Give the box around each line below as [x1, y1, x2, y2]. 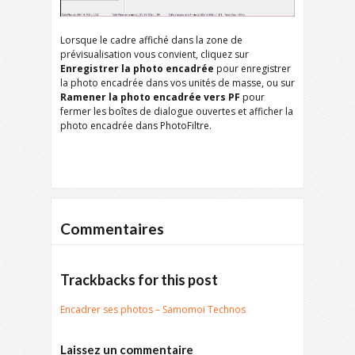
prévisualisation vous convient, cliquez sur [60, 48, 249, 61]
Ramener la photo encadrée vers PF [60, 90, 240, 104]
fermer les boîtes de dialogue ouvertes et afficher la [60, 105, 293, 118]
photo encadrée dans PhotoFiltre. [60, 119, 212, 132]
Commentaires [60, 219, 164, 238]
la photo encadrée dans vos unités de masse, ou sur [60, 76, 295, 90]
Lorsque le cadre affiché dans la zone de [60, 33, 242, 47]
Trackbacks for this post [60, 271, 218, 288]
